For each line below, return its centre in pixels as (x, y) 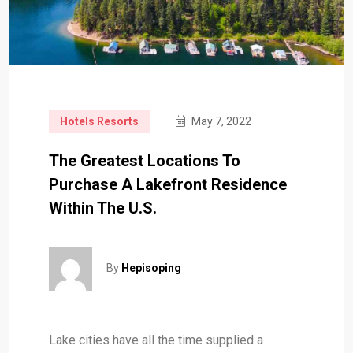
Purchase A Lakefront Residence (168, 184)
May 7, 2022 (220, 121)
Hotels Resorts (99, 121)
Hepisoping (151, 268)
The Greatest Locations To (145, 160)
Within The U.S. (103, 208)
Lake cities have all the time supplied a (156, 340)
